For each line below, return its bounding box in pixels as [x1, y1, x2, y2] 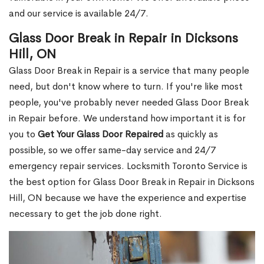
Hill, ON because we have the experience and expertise [9, 192, 246, 204]
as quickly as [163, 128, 218, 141]
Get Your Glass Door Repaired [38, 128, 163, 141]
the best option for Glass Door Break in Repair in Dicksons [9, 176, 255, 189]
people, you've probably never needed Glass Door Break [9, 96, 249, 109]
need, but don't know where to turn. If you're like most [9, 80, 243, 93]
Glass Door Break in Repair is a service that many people [9, 64, 249, 77]
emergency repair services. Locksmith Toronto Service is [9, 160, 247, 173]
